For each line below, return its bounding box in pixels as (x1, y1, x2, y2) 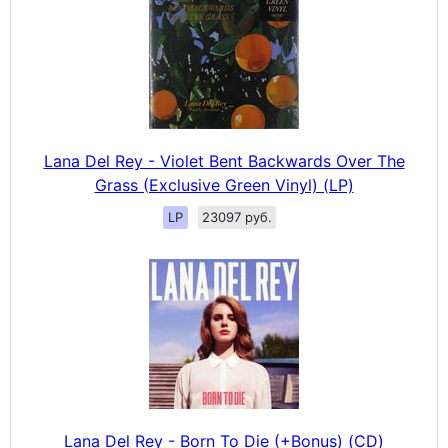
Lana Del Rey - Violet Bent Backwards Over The (43, 151, 405, 171)
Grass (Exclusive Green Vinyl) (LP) (94, 175, 354, 195)
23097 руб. (201, 209, 272, 225)
